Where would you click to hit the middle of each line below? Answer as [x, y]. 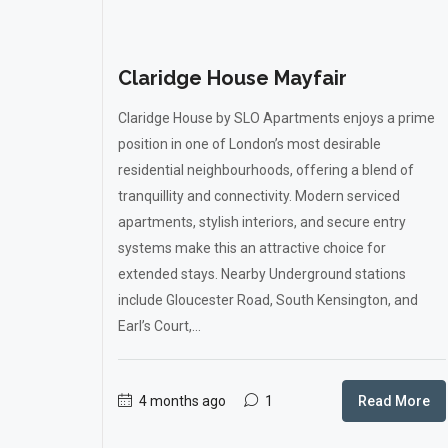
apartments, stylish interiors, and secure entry [262, 222]
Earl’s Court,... [159, 326]
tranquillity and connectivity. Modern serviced [259, 196]
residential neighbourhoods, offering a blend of [266, 170]
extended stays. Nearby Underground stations [262, 274]
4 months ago [181, 401]
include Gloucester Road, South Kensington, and [268, 300]
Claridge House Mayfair [232, 78]
